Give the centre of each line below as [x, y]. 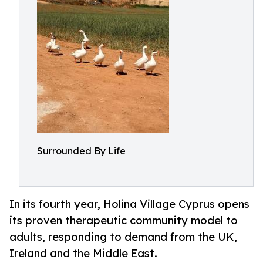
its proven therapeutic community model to [124, 220]
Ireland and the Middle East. [83, 253]
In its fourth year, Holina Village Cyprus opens [129, 204]
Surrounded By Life [81, 151]
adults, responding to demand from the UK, [123, 237]
